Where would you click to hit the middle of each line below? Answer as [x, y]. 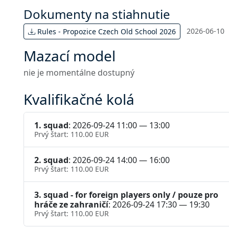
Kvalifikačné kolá [79, 99]
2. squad [51, 160]
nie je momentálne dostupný [79, 73]
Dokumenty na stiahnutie [97, 14]
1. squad [51, 125]
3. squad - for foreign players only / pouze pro [126, 195]
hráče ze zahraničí [71, 205]
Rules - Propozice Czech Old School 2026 [106, 32]
